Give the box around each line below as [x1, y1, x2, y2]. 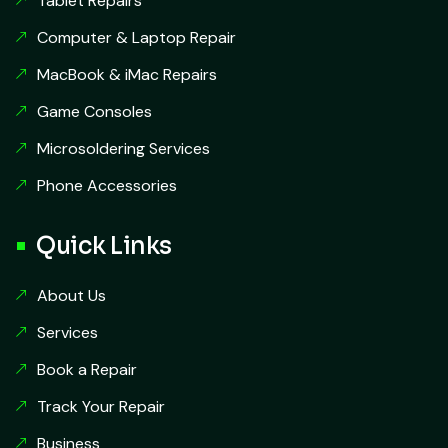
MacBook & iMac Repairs [37, 64, 217, 86]
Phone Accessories [37, 175, 177, 197]
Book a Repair [37, 359, 137, 381]
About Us [37, 285, 106, 307]
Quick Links [36, 231, 172, 262]
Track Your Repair [37, 396, 165, 418]
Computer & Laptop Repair [37, 27, 236, 49]
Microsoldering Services [37, 138, 210, 160]
